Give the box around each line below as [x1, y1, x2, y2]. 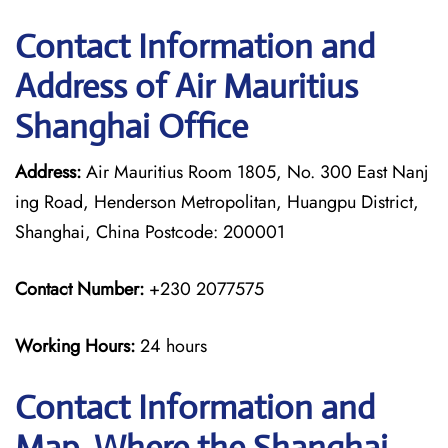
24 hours [140, 333, 207, 359]
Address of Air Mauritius [15, 66, 358, 107]
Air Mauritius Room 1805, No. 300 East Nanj [81, 159, 429, 185]
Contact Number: [15, 276, 144, 302]
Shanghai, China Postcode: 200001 [15, 219, 285, 245]
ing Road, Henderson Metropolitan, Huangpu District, [15, 189, 419, 215]
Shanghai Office [15, 106, 248, 147]
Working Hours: [15, 333, 140, 359]
